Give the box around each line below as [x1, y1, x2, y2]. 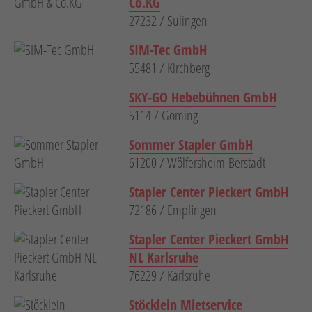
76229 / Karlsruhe [129, 266, 210, 286]
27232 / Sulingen [129, 11, 208, 31]
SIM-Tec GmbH [129, 40, 207, 60]
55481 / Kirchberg [129, 58, 210, 78]
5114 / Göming [129, 106, 198, 125]
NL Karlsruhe [129, 248, 198, 267]
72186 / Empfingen [129, 201, 217, 220]
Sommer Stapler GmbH [129, 135, 253, 155]
